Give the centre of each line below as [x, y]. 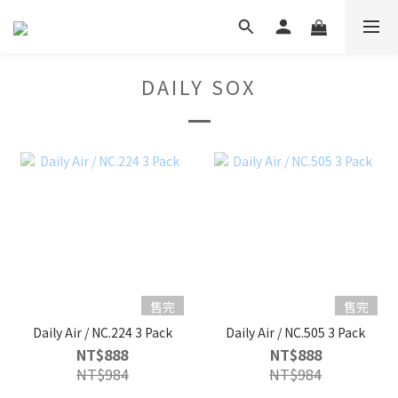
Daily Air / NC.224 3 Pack [102, 333]
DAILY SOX [199, 86]
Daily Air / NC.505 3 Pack [296, 333]
